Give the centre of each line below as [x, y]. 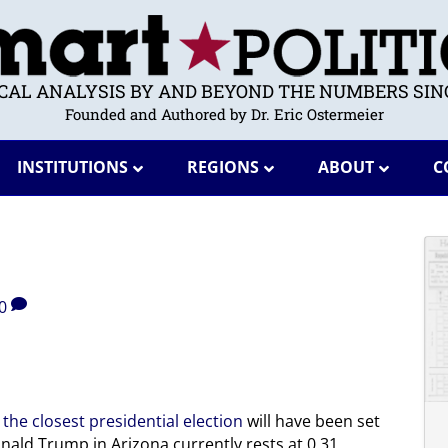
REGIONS [222, 167]
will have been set [311, 420]
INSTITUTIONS [72, 167]
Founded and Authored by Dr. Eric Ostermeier [224, 114]
